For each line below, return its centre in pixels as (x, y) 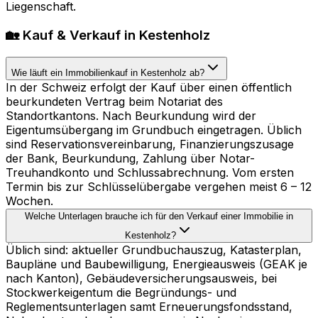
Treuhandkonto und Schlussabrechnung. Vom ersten (150, 172)
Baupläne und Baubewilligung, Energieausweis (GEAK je (157, 264)
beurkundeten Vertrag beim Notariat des (114, 101)
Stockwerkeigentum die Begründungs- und (121, 292)
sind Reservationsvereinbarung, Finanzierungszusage (150, 144)
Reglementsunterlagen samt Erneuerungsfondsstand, (149, 306)
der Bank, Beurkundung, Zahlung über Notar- (130, 158)
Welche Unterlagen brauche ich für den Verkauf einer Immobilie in (159, 216)
